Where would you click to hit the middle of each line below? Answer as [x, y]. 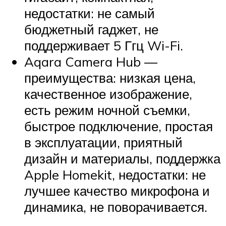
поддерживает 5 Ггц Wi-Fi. [104, 46]
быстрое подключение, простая [119, 126]
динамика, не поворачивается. [118, 207]
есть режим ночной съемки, [107, 110]
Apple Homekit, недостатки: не [115, 175]
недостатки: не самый [90, 13]
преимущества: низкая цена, [110, 78]
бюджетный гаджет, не [91, 30]
